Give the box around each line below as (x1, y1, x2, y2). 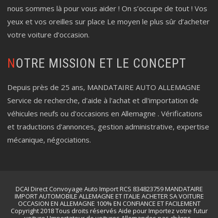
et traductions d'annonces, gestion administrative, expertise (7, 122, 209, 131)
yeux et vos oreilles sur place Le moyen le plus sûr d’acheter (7, 17, 210, 26)
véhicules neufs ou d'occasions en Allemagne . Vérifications (7, 109, 202, 118)
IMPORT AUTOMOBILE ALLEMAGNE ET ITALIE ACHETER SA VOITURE (14, 192, 204, 200)
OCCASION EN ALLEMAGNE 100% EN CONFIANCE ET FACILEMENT (18, 199, 200, 208)
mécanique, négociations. (7, 135, 91, 145)
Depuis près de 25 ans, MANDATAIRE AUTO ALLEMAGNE (7, 82, 200, 92)
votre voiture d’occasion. (7, 30, 90, 39)
